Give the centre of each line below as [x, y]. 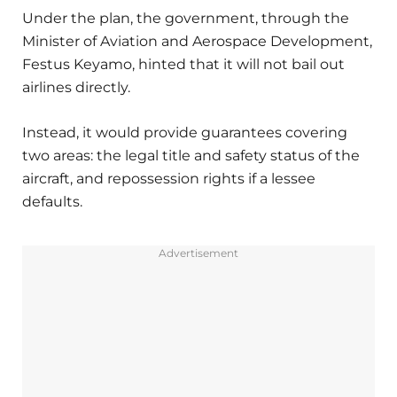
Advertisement [198, 253]
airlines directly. [76, 88]
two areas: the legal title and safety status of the [191, 155]
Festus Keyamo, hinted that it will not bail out [183, 65]
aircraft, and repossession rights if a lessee [169, 178]
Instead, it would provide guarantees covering [185, 132]
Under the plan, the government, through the [186, 19]
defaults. [52, 201]
